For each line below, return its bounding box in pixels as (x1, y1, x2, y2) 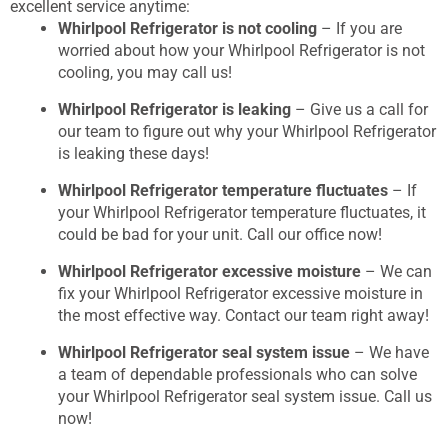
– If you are (317, 18, 402, 38)
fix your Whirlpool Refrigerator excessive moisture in (58, 283, 423, 303)
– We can (361, 261, 432, 281)
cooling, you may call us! (58, 62, 232, 82)
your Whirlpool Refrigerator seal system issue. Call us (58, 386, 432, 406)
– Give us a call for (291, 99, 428, 119)
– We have (350, 342, 429, 362)
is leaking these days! (58, 143, 209, 163)
